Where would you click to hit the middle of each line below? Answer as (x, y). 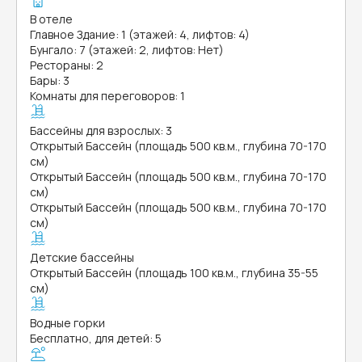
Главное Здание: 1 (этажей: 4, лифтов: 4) (140, 34)
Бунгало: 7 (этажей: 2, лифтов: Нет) (127, 50)
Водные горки (67, 323)
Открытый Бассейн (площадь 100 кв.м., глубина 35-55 (174, 273)
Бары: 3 (50, 80)
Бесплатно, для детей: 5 (96, 338)
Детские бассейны (82, 257)
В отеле (51, 19)
